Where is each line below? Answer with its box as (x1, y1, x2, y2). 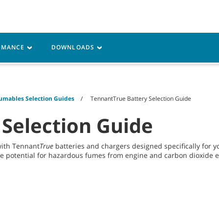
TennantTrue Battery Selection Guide (90, 94, 191, 103)
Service (39, 37, 72, 48)
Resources (87, 37, 133, 48)
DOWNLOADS (51, 43, 97, 51)
